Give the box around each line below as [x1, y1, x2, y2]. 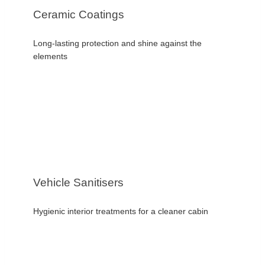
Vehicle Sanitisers [33, 176, 124, 189]
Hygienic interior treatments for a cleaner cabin [33, 206, 208, 216]
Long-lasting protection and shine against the [33, 38, 202, 48]
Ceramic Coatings [33, 8, 124, 21]
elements [33, 51, 67, 61]
